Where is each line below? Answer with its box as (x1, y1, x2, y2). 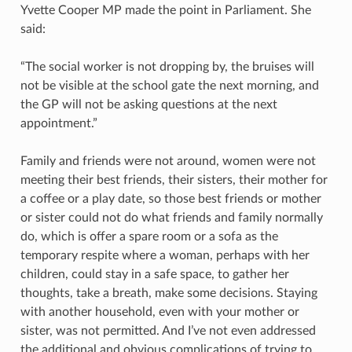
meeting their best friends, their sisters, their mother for (20, 173, 328, 186)
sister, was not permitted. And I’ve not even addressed (20, 324, 316, 337)
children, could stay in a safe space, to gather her (20, 267, 289, 280)
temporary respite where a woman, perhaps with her (20, 248, 310, 262)
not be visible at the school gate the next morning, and (20, 79, 319, 92)
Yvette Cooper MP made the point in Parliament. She (20, 3, 311, 16)
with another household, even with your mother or (20, 305, 299, 318)
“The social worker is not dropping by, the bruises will (20, 60, 314, 73)
